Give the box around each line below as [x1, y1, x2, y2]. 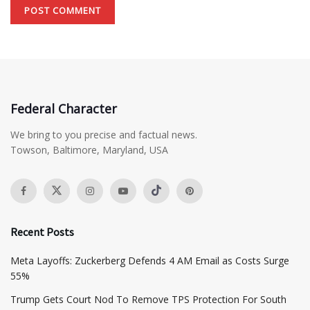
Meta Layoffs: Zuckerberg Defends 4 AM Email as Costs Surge [10, 253, 289, 267]
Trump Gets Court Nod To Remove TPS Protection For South [10, 292, 286, 306]
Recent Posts [10, 224, 74, 239]
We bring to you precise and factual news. [10, 127, 197, 141]
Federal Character [10, 100, 117, 117]
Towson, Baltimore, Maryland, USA [10, 143, 168, 156]
